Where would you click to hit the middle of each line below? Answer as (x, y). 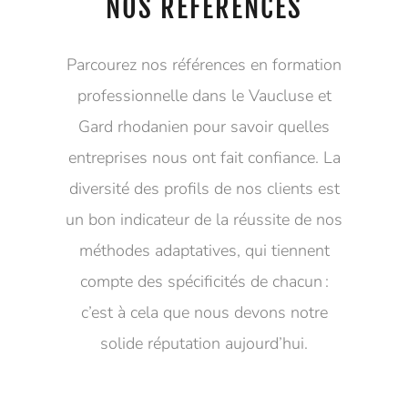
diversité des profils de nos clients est (204, 189)
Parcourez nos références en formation (204, 65)
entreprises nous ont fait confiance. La (204, 158)
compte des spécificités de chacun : (204, 282)
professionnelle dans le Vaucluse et (204, 96)
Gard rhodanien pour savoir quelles (204, 127)
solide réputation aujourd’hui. (204, 344)
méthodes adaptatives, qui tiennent (204, 251)
